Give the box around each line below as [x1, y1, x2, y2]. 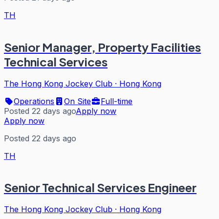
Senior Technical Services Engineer [4, 180, 197, 195]
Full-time [101, 96, 132, 106]
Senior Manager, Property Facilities [4, 39, 201, 54]
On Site [64, 96, 91, 106]
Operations [14, 96, 54, 106]
